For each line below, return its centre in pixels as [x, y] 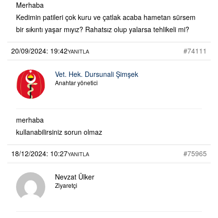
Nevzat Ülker [75, 176]
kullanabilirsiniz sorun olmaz [59, 132]
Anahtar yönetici [76, 82]
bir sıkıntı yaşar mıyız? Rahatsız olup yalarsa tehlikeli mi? [103, 29]
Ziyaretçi [66, 185]
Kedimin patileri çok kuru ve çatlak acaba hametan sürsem [106, 17]
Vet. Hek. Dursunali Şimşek [97, 74]
